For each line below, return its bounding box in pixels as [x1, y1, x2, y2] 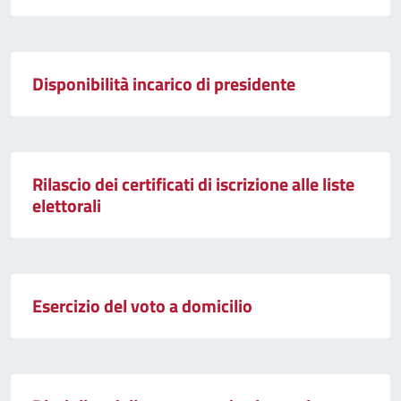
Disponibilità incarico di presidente [32, 70, 295, 98]
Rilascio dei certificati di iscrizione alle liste [32, 170, 354, 199]
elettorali [32, 192, 101, 220]
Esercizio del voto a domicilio [32, 292, 252, 320]
